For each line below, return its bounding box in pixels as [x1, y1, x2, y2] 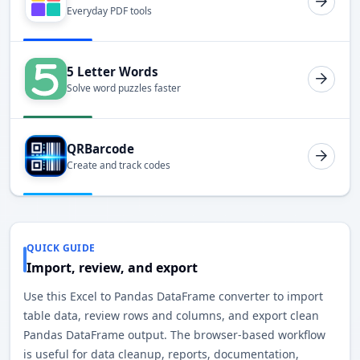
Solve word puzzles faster [67, 81, 181, 96]
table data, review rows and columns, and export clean [23, 308, 319, 324]
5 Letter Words [67, 63, 158, 80]
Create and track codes [67, 158, 170, 173]
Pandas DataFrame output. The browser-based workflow [23, 327, 325, 343]
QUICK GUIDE [27, 241, 96, 256]
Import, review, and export [27, 259, 198, 277]
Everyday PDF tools [67, 4, 152, 18]
